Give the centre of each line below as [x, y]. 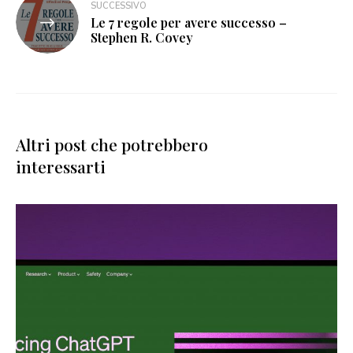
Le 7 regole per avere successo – [189, 22]
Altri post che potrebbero [112, 144]
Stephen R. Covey [142, 37]
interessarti [61, 166]
